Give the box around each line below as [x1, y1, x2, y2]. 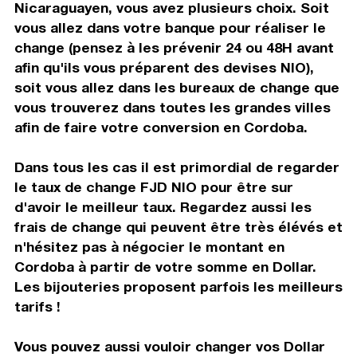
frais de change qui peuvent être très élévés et [14, 218, 343, 235]
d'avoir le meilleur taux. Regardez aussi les [14, 198, 312, 215]
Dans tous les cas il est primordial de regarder [14, 158, 339, 175]
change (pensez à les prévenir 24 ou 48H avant [14, 38, 334, 56]
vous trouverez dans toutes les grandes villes [14, 98, 331, 116]
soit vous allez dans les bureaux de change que [14, 78, 339, 96]
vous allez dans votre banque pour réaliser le [14, 18, 326, 36]
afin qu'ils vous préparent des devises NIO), [14, 58, 314, 76]
